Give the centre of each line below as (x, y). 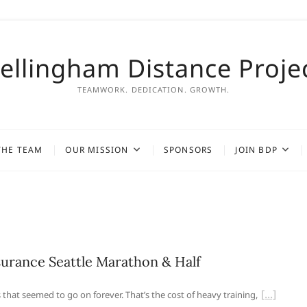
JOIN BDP (257, 150)
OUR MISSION (97, 150)
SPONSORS (188, 150)
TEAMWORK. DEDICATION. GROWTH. (153, 89)
